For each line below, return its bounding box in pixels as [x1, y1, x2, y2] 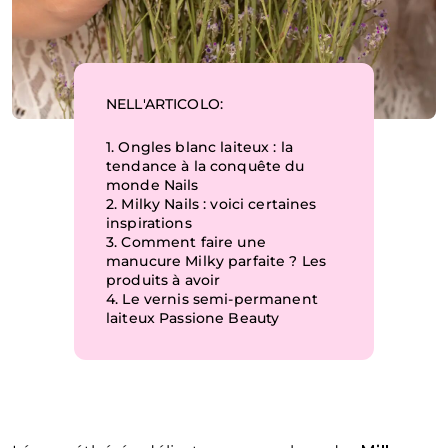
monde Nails [106, 176, 199, 195]
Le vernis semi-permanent [122, 290, 318, 309]
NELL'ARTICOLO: [106, 95, 223, 114]
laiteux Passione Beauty [106, 309, 280, 328]
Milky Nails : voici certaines [121, 195, 317, 214]
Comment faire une [121, 233, 266, 252]
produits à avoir [106, 271, 221, 290]
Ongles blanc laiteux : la [118, 138, 293, 157]
